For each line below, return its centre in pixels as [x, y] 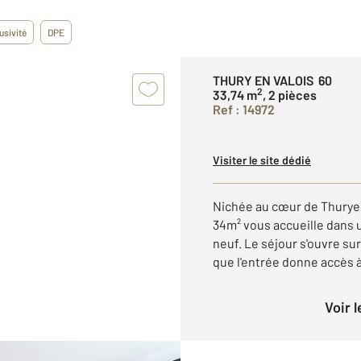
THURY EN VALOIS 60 [272, 80]
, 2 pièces [290, 95]
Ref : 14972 [244, 109]
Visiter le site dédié [262, 160]
